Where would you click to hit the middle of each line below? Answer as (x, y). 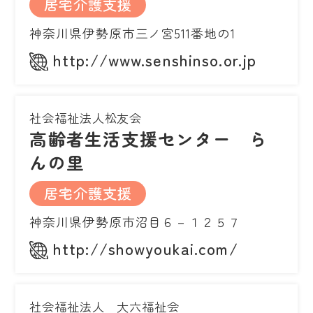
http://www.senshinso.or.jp (155, 60)
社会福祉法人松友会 (86, 118)
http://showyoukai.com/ (146, 248)
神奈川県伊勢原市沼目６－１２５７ (135, 222)
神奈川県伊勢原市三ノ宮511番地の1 (132, 33)
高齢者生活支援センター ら (149, 139)
